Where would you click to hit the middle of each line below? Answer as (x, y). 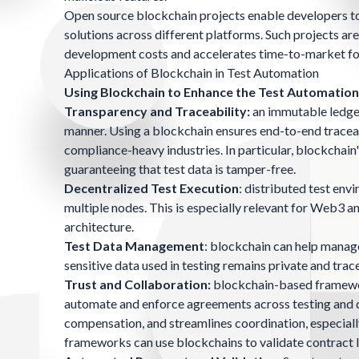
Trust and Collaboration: (137, 284)
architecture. (99, 227)
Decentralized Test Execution (151, 188)
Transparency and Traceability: (157, 111)
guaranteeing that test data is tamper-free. (180, 169)
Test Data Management (134, 246)
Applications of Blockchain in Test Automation (192, 73)
